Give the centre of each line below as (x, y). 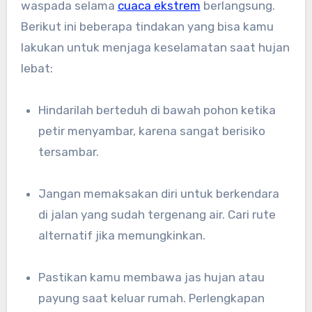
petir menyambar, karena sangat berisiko (152, 131)
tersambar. (69, 152)
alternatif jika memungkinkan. (122, 236)
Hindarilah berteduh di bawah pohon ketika (42, 110)
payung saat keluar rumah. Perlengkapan (152, 298)
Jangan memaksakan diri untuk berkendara (42, 194)
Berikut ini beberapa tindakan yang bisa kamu (147, 27)
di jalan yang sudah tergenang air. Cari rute (157, 215)
